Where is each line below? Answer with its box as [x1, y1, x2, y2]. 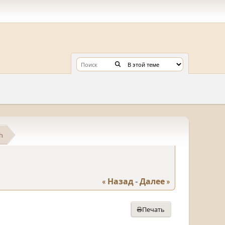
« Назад [102, 176, 134, 186]
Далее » [140, 176, 170, 186]
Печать [142, 205, 165, 213]
